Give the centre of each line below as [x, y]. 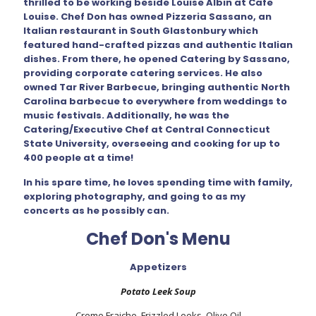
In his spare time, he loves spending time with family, [158, 182]
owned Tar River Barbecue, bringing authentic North [157, 87]
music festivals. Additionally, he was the [126, 115]
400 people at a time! [78, 158]
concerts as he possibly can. [96, 211]
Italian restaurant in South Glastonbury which [141, 31]
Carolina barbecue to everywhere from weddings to [155, 101]
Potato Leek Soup [158, 291]
